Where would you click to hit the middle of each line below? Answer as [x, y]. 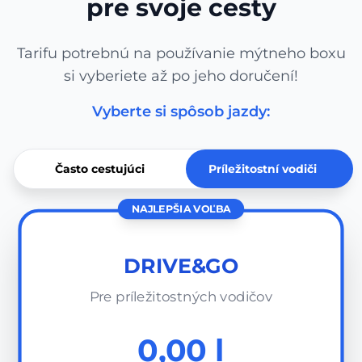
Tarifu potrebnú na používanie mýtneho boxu [181, 53]
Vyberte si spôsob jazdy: [181, 112]
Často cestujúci [100, 169]
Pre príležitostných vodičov [181, 297]
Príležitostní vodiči [262, 169]
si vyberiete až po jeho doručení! [181, 76]
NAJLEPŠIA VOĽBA [181, 208]
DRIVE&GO [181, 266]
